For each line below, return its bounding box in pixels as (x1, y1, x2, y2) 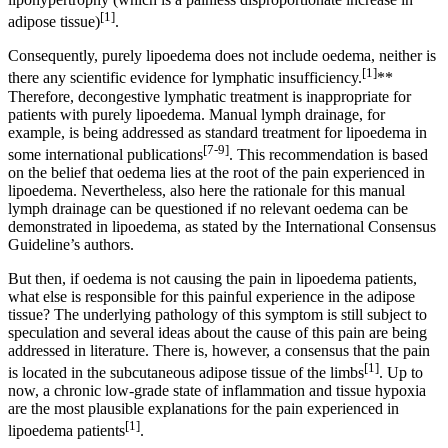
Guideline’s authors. (8, 235, 134, 253)
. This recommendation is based (229, 145, 428, 163)
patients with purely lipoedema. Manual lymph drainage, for (8, 105, 385, 123)
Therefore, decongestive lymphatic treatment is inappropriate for (8, 87, 411, 105)
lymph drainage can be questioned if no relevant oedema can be (8, 199, 408, 217)
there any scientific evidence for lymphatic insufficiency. (8, 69, 362, 87)
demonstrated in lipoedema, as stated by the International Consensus (8, 217, 436, 235)
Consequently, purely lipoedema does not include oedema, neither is (8, 47, 436, 65)
